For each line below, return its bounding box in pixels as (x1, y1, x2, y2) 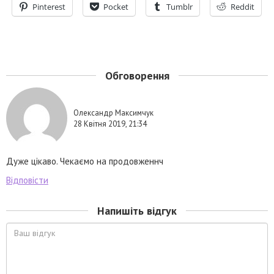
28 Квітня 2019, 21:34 (73, 118, 147, 129)
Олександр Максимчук (73, 107, 154, 118)
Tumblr (166, 1, 193, 12)
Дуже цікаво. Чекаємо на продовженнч (6, 155, 163, 167)
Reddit (231, 1, 254, 12)
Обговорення (105, 68, 169, 83)
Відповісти (6, 174, 48, 186)
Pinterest (32, 1, 65, 12)
